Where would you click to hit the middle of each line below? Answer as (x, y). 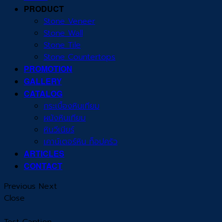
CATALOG (43, 94)
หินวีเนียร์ (59, 130)
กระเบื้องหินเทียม (72, 106)
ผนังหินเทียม (65, 118)
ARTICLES (44, 154)
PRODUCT (44, 9)
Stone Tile (62, 45)
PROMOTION (48, 69)
